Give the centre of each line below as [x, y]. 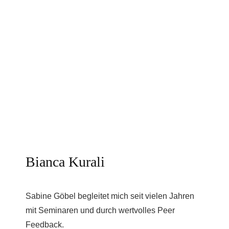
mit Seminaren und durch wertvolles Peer [100, 210]
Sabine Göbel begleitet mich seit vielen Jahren [110, 196]
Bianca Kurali [65, 162]
